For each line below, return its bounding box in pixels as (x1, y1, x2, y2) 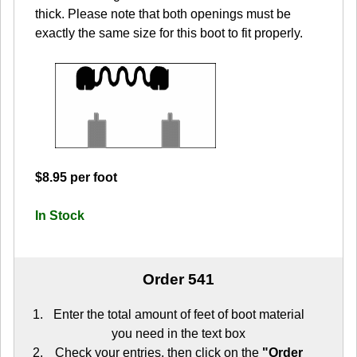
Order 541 (143, 271, 214, 288)
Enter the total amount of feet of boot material (53, 307, 304, 321)
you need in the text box (112, 326, 245, 340)
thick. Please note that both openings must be (35, 7, 291, 22)
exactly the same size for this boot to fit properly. (35, 26, 303, 41)
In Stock (35, 209, 84, 223)
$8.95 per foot (35, 171, 117, 185)
